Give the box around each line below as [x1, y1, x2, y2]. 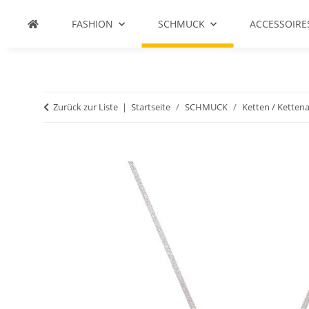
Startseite [131, 101, 170, 113]
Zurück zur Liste [53, 101, 118, 113]
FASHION [72, 17, 113, 30]
